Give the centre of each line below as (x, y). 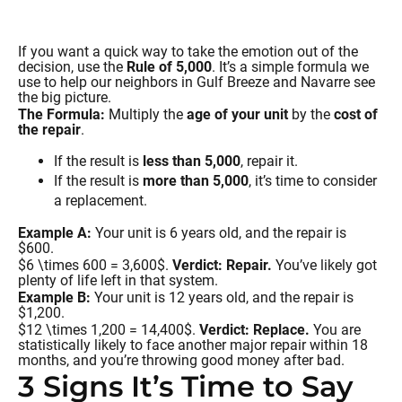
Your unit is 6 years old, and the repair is (219, 232)
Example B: (54, 297)
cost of (356, 114)
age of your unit (237, 114)
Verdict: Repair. (222, 265)
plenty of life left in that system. (118, 280)
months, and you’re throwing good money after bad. (181, 360)
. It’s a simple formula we (290, 66)
